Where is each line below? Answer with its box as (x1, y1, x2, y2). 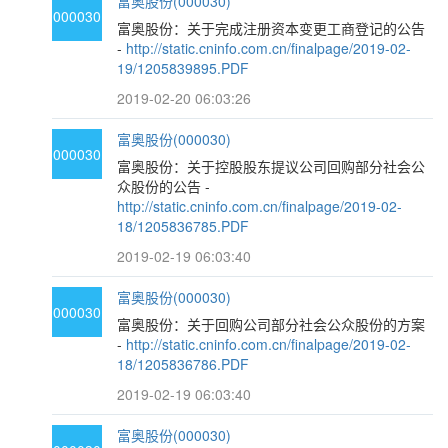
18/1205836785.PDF (117, 216, 250, 236)
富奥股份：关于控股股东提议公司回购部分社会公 (117, 156, 426, 176)
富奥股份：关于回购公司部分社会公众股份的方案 (117, 314, 426, 334)
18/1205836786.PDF (117, 354, 250, 374)
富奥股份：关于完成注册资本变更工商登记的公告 (117, 18, 426, 38)
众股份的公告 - (117, 176, 211, 196)
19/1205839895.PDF (117, 58, 250, 78)
